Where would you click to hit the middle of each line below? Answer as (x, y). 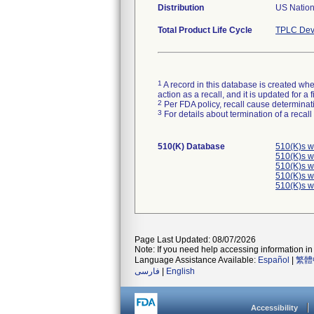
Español (274, 260)
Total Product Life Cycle (205, 30)
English (180, 271)
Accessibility (274, 308)
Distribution (181, 8)
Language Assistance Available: (196, 260)
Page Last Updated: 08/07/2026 (195, 240)
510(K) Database (191, 146)
